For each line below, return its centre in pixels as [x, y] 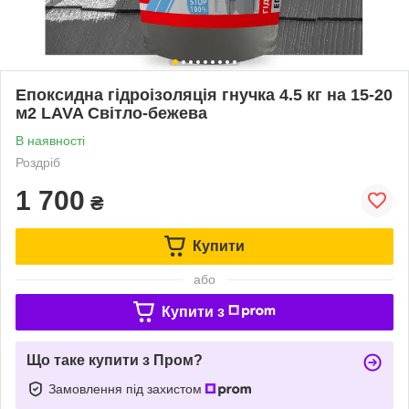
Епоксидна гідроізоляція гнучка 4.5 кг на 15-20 [204, 94]
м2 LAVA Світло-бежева [111, 113]
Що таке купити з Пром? [115, 360]
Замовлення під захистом [127, 388]
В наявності [50, 140]
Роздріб [38, 162]
